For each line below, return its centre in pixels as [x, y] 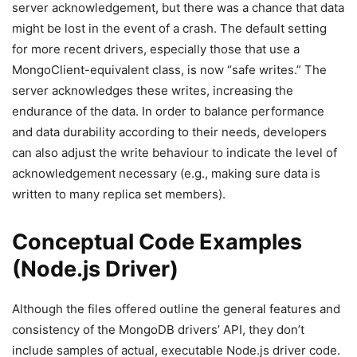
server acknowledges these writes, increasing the [153, 90]
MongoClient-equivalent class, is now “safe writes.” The [169, 70]
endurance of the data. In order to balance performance [168, 111]
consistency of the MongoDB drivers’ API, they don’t [158, 330]
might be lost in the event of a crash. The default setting [169, 28]
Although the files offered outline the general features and [176, 309]
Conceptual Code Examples [157, 242]
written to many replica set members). [119, 194]
